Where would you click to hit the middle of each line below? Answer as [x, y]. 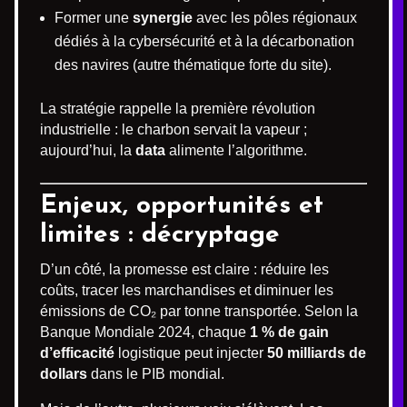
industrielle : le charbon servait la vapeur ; [174, 129]
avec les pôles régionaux [275, 18]
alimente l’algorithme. [236, 150]
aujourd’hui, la [88, 150]
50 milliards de [317, 353]
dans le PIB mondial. [156, 374]
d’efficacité [77, 353]
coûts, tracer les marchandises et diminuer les [187, 290]
